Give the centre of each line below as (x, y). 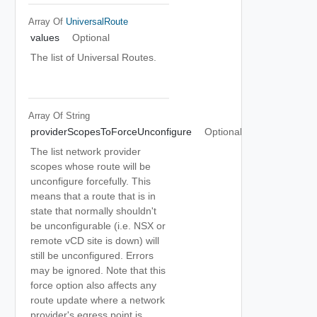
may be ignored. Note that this (98, 270)
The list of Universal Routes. (93, 57)
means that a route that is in (93, 196)
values (45, 38)
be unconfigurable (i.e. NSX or (98, 226)
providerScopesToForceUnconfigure (111, 132)
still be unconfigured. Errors (92, 255)
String (77, 115)
